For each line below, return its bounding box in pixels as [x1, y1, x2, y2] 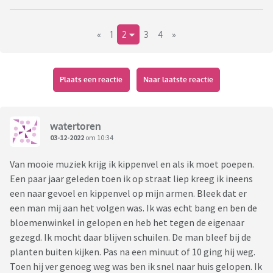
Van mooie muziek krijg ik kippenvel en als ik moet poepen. [10, 158, 256, 171]
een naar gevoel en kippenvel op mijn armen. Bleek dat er [10, 187, 247, 200]
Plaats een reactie [60, 75, 123, 85]
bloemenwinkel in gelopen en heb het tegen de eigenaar [10, 216, 244, 229]
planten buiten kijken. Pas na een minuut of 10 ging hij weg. [10, 246, 255, 258]
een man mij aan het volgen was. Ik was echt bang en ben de [10, 202, 257, 214]
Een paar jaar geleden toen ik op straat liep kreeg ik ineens [10, 172, 253, 185]
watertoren [50, 119, 101, 132]
